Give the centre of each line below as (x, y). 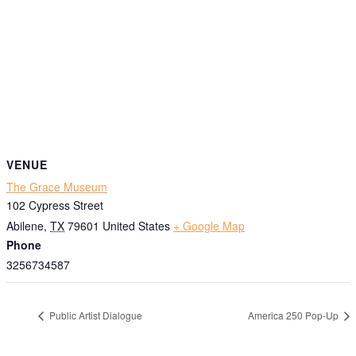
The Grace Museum (57, 187)
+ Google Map (209, 226)
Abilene (25, 226)
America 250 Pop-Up (294, 315)
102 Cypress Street (55, 205)
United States (136, 226)
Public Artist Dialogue (95, 315)
